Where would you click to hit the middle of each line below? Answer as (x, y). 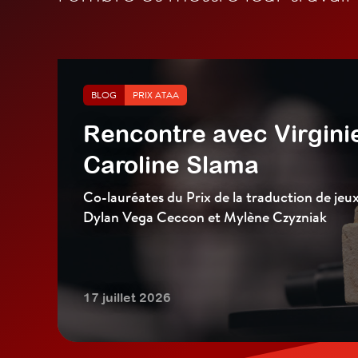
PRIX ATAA (156, 95)
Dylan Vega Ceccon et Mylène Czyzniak (205, 217)
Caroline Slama (171, 165)
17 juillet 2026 (127, 298)
